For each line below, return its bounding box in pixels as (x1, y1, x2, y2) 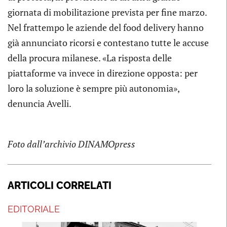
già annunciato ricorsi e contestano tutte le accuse (8, 36, 209, 49)
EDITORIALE (8, 203, 60, 214)
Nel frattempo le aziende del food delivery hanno (8, 21, 204, 33)
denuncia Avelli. (8, 97, 71, 109)
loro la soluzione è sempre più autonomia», (8, 82, 179, 94)
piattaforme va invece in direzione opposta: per (8, 66, 198, 79)
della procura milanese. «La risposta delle (8, 51, 172, 64)
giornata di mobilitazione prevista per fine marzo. (8, 6, 207, 18)
